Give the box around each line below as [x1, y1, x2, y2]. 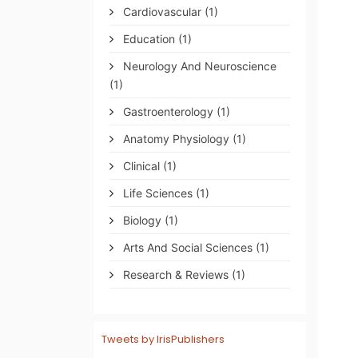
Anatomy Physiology [120, 132, 233, 145]
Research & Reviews [120, 268, 232, 281]
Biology [120, 213, 165, 227]
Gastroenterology [120, 105, 217, 118]
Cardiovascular [120, 5, 205, 18]
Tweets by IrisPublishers [101, 332, 225, 347]
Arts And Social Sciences [120, 241, 256, 254]
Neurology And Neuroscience [120, 59, 276, 73]
